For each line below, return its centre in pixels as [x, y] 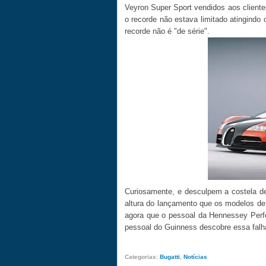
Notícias [195, 256]
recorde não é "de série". [167, 31]
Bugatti [170, 256]
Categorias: [142, 256]
